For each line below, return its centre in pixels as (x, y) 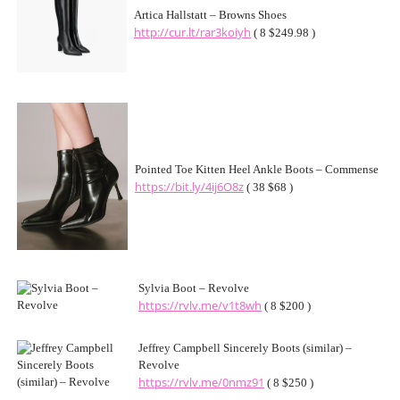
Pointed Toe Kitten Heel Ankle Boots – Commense (257, 170)
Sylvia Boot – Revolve (194, 288)
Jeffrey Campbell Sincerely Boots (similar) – (245, 348)
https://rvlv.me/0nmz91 (201, 383)
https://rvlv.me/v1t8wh (200, 306)
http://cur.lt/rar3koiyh (192, 33)
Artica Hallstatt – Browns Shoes (210, 15)
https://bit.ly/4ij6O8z (189, 187)
